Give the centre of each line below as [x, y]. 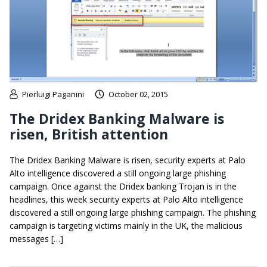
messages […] [36, 238]
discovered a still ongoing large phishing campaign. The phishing [133, 212]
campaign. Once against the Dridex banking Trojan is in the [123, 186]
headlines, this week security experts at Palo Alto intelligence [126, 199]
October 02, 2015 [138, 94]
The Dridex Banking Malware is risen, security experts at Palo [128, 160]
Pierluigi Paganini [53, 94]
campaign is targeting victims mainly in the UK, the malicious [126, 225]
